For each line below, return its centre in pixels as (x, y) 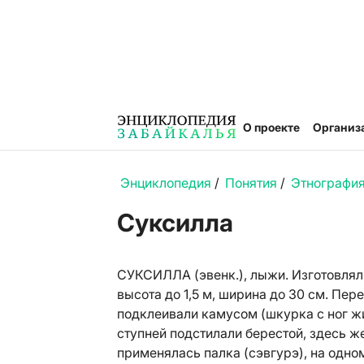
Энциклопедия (166, 183)
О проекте (271, 127)
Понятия (251, 183)
